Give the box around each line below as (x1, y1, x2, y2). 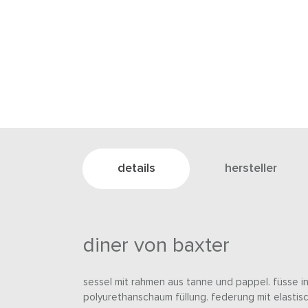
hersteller (225, 162, 277, 175)
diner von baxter (82, 235, 230, 256)
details (118, 162, 155, 175)
